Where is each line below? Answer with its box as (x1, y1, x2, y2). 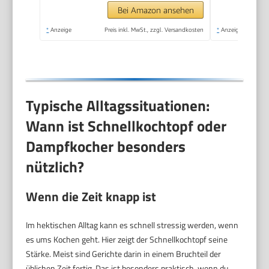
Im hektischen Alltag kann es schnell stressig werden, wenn (26, 219, 239, 232)
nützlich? (26, 155, 85, 178)
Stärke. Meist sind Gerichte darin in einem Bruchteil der (26, 247, 222, 261)
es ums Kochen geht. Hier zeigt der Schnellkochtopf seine (26, 233, 228, 246)
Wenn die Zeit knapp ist (26, 187, 157, 207)
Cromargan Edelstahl (103, 4, 198, 16)
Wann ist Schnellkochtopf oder (26, 114, 227, 138)
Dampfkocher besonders (26, 134, 186, 158)
